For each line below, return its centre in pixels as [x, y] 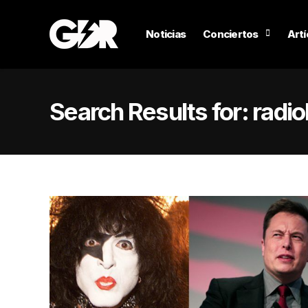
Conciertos [231, 34]
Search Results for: [151, 111]
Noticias [166, 34]
